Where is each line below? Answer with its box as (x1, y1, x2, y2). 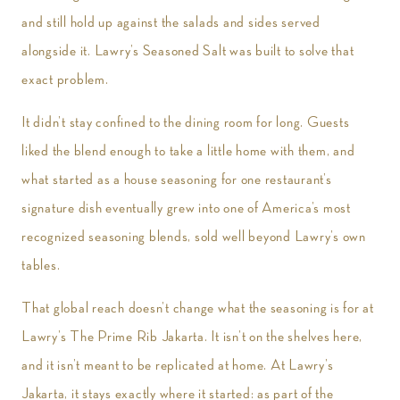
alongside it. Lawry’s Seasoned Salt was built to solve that (21, 43, 354, 59)
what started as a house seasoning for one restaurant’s (21, 171, 332, 187)
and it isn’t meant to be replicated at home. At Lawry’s (21, 357, 334, 373)
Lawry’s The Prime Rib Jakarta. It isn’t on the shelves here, (21, 329, 362, 345)
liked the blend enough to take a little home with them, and (21, 143, 355, 159)
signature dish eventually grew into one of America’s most (21, 200, 351, 216)
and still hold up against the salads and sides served (21, 14, 321, 30)
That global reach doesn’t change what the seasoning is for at (21, 300, 374, 316)
